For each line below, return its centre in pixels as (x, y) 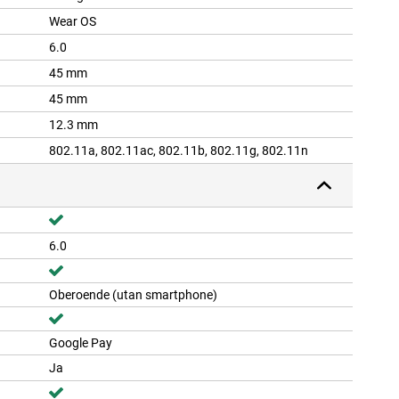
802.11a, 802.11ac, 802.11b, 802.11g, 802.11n (179, 151)
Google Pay (81, 343)
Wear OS (73, 22)
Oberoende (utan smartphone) (133, 295)
